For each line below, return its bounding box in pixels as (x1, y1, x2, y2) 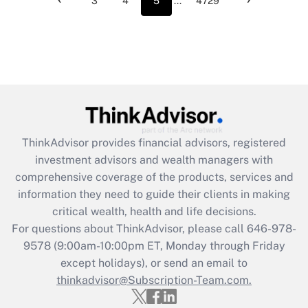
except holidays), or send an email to (60, 256, 247, 269)
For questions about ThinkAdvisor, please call (12, 221, 247, 235)
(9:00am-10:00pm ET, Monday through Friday (50, 239, 285, 252)
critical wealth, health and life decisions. (52, 204, 256, 218)
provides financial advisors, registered (91, 135, 286, 149)
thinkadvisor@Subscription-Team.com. (56, 273, 252, 287)
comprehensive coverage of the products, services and (14, 170, 294, 184)
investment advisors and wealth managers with (35, 153, 273, 166)
